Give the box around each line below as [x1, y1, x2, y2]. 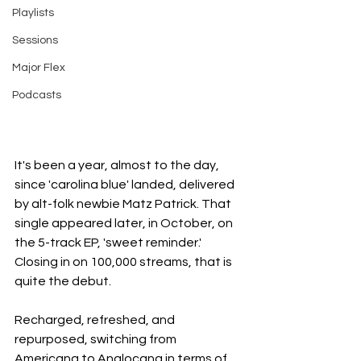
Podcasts [12, 89, 61, 101]
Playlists [12, 7, 54, 19]
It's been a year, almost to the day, [15, 159, 222, 172]
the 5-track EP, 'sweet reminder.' [15, 236, 204, 249]
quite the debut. [15, 275, 111, 288]
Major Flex [12, 62, 65, 73]
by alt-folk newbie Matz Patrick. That [15, 197, 234, 210]
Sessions [12, 35, 58, 46]
